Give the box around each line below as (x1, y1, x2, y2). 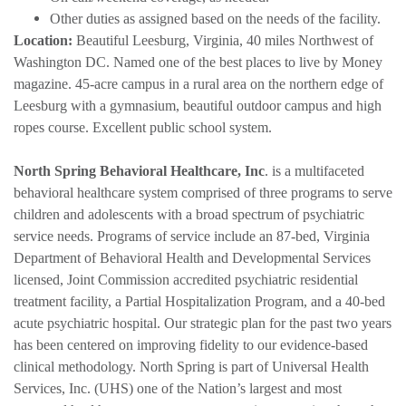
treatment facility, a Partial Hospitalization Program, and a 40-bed (14, 293, 385, 309)
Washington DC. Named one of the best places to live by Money (14, 53, 382, 70)
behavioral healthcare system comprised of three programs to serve (14, 184, 392, 200)
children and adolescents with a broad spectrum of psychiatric (14, 206, 364, 222)
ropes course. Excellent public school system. (14, 119, 272, 135)
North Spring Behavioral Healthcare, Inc (14, 162, 265, 179)
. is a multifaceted (265, 162, 364, 179)
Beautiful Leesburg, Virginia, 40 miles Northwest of (72, 32, 373, 48)
